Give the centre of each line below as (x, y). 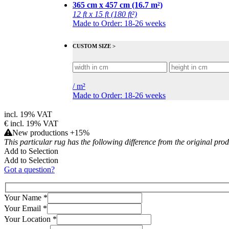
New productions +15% (51, 133)
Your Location (28, 219)
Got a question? (29, 170)
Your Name (24, 198)
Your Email (24, 209)
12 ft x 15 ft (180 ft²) (105, 14)
